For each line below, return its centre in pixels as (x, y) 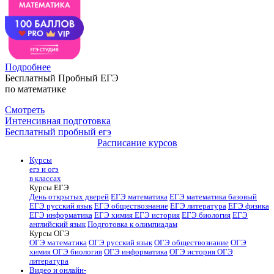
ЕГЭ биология (206, 216)
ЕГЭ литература (198, 206)
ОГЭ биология (77, 252)
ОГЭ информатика (136, 252)
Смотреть (25, 109)
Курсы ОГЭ (50, 234)
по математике (35, 89)
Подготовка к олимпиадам (132, 225)
